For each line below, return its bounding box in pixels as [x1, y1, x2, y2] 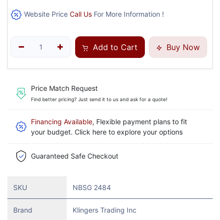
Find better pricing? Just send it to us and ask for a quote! [31, 96, 167, 102]
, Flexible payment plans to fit [92, 117, 187, 126]
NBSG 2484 [73, 183, 111, 192]
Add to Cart [90, 42, 138, 52]
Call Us [70, 9, 92, 18]
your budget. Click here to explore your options [31, 128, 183, 137]
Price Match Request [31, 83, 98, 92]
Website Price [22, 9, 70, 18]
